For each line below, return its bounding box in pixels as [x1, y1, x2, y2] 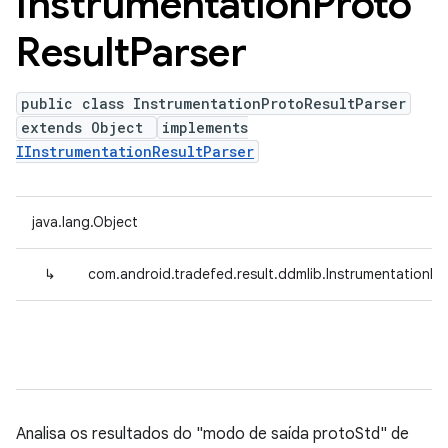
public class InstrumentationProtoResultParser [21, 94, 406, 113]
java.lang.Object [32, 213, 138, 231]
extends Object [21, 118, 152, 137]
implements [162, 118, 248, 137]
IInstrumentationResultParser [16, 142, 254, 161]
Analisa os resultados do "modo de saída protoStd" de [16, 424, 409, 444]
